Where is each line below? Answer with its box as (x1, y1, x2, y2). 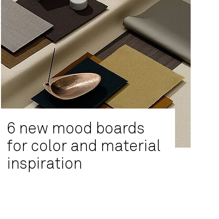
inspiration (7, 156, 82, 172)
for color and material (7, 139, 161, 154)
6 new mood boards (7, 121, 145, 137)
